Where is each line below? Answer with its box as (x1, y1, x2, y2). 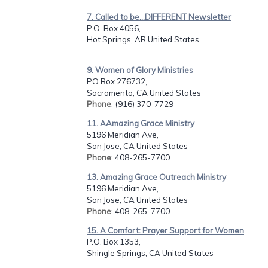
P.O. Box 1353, (87, 236, 141, 246)
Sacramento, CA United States (87, 87, 201, 98)
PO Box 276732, (87, 76, 147, 86)
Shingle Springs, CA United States (87, 248, 214, 258)
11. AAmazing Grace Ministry (87, 118, 194, 129)
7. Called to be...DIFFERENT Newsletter (87, 11, 231, 22)
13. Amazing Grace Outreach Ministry (87, 172, 226, 182)
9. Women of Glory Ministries (87, 65, 193, 75)
